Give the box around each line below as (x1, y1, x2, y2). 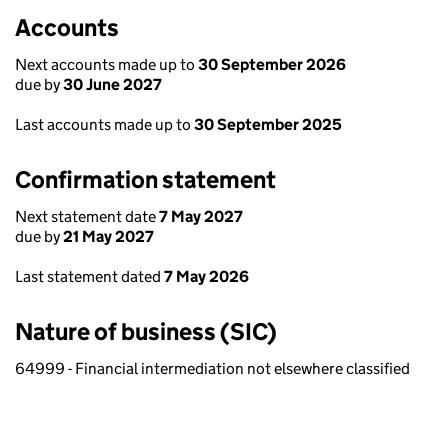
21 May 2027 (63, 227, 154, 246)
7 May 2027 (159, 207, 243, 226)
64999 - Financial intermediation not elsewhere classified (15, 359, 410, 378)
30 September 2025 (194, 115, 342, 134)
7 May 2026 (164, 267, 249, 286)
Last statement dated (15, 267, 164, 286)
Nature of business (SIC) (15, 317, 277, 346)
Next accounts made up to (15, 55, 198, 74)
